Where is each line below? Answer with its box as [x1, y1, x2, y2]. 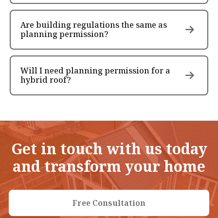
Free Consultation [73, 198, 145, 208]
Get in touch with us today [11, 139, 207, 159]
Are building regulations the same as [20, 19, 167, 30]
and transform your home [13, 156, 205, 176]
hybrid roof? [20, 74, 71, 85]
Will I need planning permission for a [20, 65, 170, 76]
